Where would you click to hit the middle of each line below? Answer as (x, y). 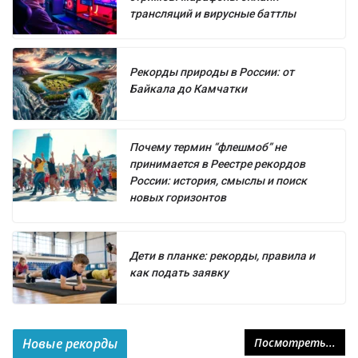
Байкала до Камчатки (188, 88)
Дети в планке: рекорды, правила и (222, 255)
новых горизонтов (178, 197)
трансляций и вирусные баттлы (213, 13)
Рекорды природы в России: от (212, 72)
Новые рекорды (70, 343)
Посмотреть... (295, 342)
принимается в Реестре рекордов (217, 163)
